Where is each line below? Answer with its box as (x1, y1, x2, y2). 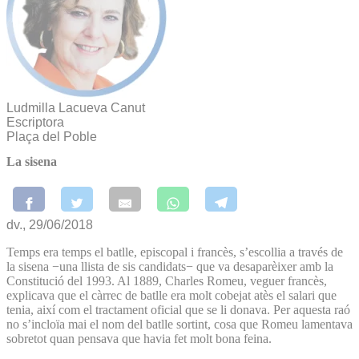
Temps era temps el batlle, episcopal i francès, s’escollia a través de (6, 244, 343, 259)
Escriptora (6, 115, 64, 129)
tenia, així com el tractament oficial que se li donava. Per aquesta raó (6, 302, 350, 317)
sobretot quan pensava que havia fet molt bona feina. (6, 331, 272, 345)
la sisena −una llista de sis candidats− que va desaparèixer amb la (6, 259, 333, 273)
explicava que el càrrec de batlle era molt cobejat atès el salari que (6, 288, 337, 302)
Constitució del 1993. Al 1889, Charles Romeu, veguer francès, (6, 273, 327, 288)
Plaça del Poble (6, 130, 97, 143)
